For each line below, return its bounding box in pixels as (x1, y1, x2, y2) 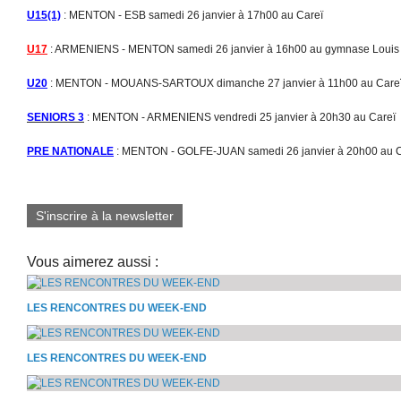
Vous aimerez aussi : (27, 253, 158, 269)
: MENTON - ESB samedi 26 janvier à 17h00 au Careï (61, 8, 323, 21)
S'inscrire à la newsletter (36, 208, 174, 223)
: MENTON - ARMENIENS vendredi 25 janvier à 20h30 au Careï (84, 110, 396, 124)
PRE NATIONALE (27, 144, 114, 158)
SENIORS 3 (27, 110, 84, 124)
